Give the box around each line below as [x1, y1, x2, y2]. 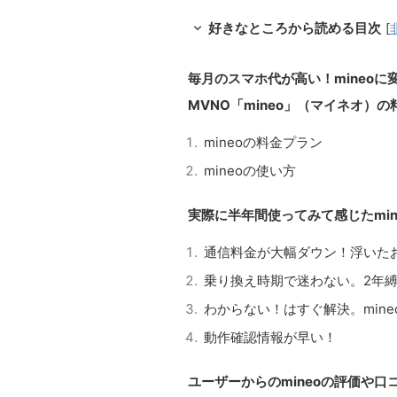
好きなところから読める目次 [208, 19, 381, 36]
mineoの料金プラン [204, 133, 323, 151]
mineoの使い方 [204, 161, 296, 179]
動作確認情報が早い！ [204, 328, 337, 346]
